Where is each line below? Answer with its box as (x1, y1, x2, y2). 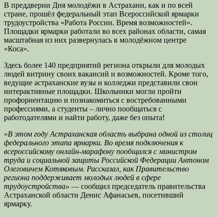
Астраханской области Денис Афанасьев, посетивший (4, 190, 184, 199)
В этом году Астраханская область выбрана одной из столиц (8, 129, 213, 138)
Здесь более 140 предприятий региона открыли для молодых (4, 61, 205, 69)
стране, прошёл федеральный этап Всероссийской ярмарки (4, 9, 199, 18)
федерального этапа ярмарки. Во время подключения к (4, 138, 183, 147)
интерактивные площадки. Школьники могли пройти (4, 87, 182, 95)
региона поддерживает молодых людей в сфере (4, 173, 161, 182)
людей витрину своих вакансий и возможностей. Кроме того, (4, 69, 208, 78)
